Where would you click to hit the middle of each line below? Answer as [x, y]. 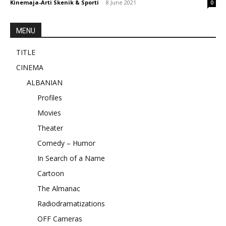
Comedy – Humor [66, 143]
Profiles [50, 97]
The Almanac [59, 188]
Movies [49, 112]
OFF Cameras [60, 218]
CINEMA [30, 67]
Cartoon [51, 173]
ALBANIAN [45, 82]
